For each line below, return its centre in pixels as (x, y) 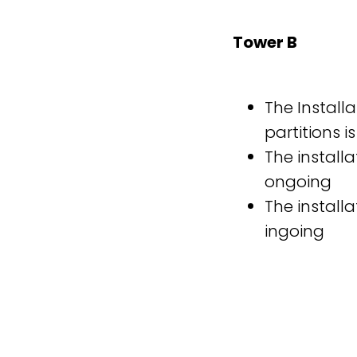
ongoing (298, 182)
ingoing (294, 231)
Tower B (265, 43)
